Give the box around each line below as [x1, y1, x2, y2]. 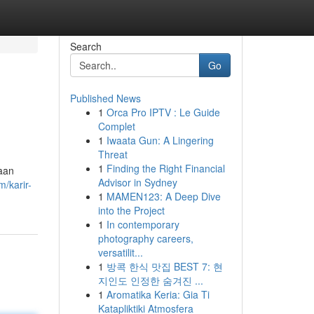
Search [69, 39, 102, 53]
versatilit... [97, 245, 143, 259]
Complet [97, 119, 135, 133]
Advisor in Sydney [97, 175, 177, 189]
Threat [97, 147, 128, 161]
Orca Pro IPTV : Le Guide [106, 105, 220, 119]
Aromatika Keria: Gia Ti [106, 287, 210, 301]
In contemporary [106, 217, 179, 231]
